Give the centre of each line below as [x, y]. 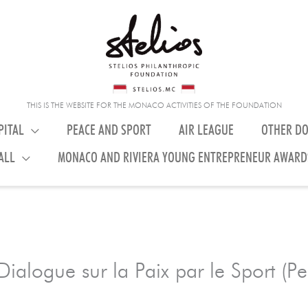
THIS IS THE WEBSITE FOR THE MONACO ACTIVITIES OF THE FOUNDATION [154, 106]
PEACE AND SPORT [109, 131]
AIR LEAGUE [206, 131]
